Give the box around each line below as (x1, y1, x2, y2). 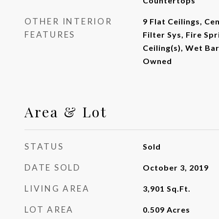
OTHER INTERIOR (24, 16, 112, 26)
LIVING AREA (24, 183, 90, 194)
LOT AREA (24, 204, 74, 215)
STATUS (24, 141, 64, 152)
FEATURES (24, 29, 75, 40)
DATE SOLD (24, 162, 81, 173)
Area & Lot (24, 102, 108, 121)
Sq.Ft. (166, 184, 191, 193)
